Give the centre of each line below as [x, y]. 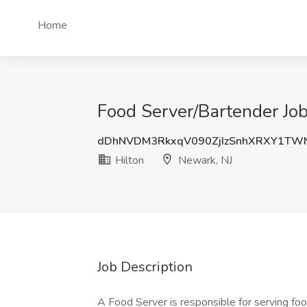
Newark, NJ [204, 160]
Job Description [145, 267]
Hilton [128, 160]
